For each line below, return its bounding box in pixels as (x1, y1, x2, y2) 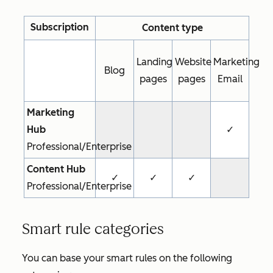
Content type (141, 22, 203, 34)
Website (175, 56, 211, 68)
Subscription (30, 21, 89, 33)
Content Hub (27, 163, 85, 175)
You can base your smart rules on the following (22, 252, 232, 264)
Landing (136, 56, 172, 68)
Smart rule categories (22, 220, 164, 238)
